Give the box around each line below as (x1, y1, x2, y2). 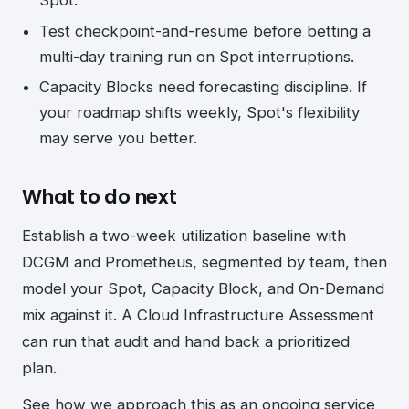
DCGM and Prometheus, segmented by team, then (22, 253, 387, 272)
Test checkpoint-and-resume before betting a (39, 21, 372, 40)
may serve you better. (39, 129, 198, 148)
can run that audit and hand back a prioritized (22, 332, 350, 351)
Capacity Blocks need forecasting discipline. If (39, 78, 368, 97)
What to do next (22, 182, 177, 211)
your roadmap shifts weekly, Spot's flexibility (39, 103, 361, 122)
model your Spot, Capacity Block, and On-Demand (22, 279, 384, 299)
